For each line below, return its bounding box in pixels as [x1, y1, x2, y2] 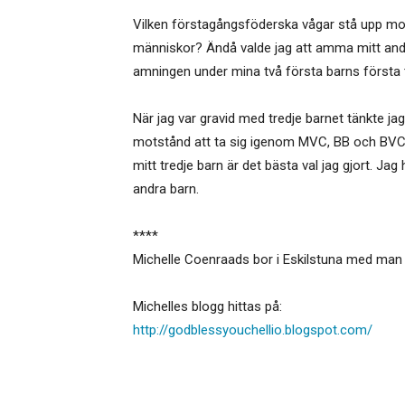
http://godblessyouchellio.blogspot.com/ [133, 322, 372, 338]
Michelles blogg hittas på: [133, 298, 282, 315]
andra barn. [133, 181, 199, 197]
